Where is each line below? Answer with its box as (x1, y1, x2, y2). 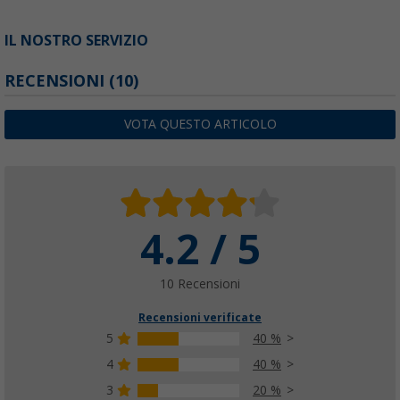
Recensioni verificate (138, 311, 262, 324)
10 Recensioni (160, 276, 240, 291)
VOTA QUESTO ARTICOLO (123, 116, 277, 131)
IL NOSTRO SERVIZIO (4, 31, 148, 49)
